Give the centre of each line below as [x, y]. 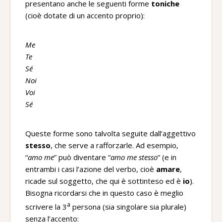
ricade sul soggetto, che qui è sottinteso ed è [104, 181]
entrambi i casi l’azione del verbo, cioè [91, 169]
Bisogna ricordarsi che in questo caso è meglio [104, 193]
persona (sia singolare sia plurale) [128, 207]
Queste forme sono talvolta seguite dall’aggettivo [111, 133]
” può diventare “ [82, 157]
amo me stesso [134, 157]
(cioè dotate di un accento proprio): [85, 15]
